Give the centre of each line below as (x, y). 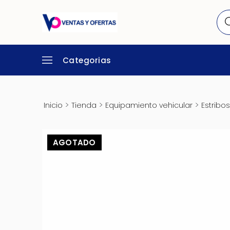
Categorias (86, 60)
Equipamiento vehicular (149, 105)
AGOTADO (74, 142)
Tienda (84, 105)
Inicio (53, 105)
